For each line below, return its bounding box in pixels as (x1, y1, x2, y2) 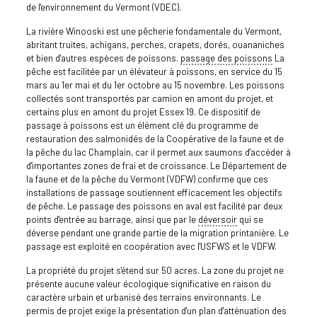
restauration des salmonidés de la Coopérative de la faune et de (25, 132, 284, 144)
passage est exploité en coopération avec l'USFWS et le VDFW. (25, 240, 277, 252)
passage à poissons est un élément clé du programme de (25, 119, 258, 131)
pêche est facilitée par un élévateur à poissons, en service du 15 (25, 65, 282, 77)
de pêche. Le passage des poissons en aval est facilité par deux (25, 200, 282, 212)
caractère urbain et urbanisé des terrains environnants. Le (25, 291, 261, 303)
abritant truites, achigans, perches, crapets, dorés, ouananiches (25, 38, 284, 50)
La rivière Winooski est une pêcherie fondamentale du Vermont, (25, 25, 282, 37)
